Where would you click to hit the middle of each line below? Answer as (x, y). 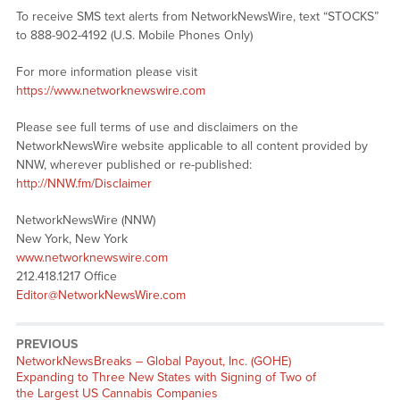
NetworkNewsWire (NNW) (85, 221)
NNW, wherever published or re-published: (133, 165)
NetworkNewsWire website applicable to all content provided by (192, 146)
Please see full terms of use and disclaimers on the (157, 128)
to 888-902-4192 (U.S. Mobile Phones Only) (134, 36)
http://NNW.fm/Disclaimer (83, 184)
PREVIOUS (46, 345)
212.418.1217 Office (66, 277)
